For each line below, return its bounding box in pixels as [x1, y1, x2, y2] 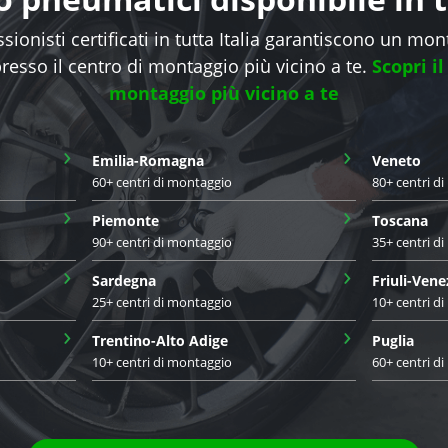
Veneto [372, 150, 421, 170]
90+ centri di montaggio [92, 232, 232, 251]
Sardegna [92, 270, 156, 290]
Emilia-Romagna [92, 150, 204, 170]
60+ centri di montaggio [92, 172, 232, 191]
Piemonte [92, 210, 159, 230]
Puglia [372, 330, 414, 350]
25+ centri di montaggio [92, 292, 232, 311]
